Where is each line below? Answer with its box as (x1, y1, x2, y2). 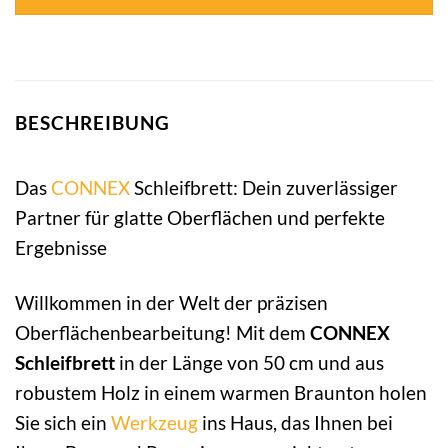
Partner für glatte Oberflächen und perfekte (15, 205, 385, 229)
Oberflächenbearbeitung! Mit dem (15, 320, 310, 344)
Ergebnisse (15, 235, 107, 259)
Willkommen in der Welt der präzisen (15, 290, 328, 314)
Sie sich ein (15, 410, 111, 434)
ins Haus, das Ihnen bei (198, 410, 393, 434)
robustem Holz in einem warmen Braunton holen (15, 380, 427, 404)
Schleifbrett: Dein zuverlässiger (130, 175, 398, 199)
